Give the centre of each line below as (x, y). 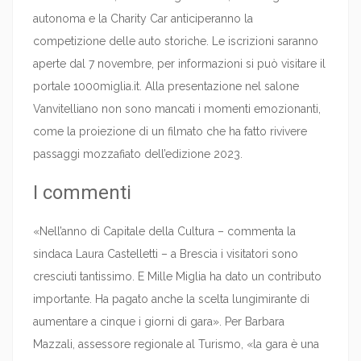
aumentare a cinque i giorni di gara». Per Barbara (159, 321)
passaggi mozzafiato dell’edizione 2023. (138, 154)
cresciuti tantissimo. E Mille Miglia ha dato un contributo (177, 276)
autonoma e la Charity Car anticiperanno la (143, 18)
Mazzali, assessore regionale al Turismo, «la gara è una (176, 344)
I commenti (82, 192)
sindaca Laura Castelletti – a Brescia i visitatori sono (166, 253)
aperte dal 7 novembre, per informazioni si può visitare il (179, 63)
